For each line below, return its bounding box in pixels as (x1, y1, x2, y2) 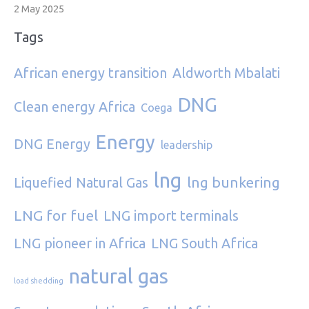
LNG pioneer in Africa (14, 235, 146, 251)
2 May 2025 (14, 3, 64, 15)
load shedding (14, 276, 63, 285)
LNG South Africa (151, 235, 258, 251)
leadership (161, 138, 212, 151)
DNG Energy (14, 135, 90, 152)
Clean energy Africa (14, 98, 135, 114)
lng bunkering (187, 173, 280, 190)
